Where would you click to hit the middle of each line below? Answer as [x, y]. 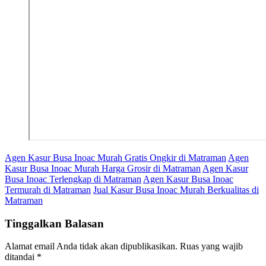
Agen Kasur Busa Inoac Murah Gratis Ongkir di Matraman [115, 157]
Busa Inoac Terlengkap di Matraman [73, 179]
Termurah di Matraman [48, 189]
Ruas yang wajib [211, 246]
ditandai [21, 257]
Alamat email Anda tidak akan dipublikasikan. [91, 246]
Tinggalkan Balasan [54, 223]
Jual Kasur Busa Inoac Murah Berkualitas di [176, 189]
